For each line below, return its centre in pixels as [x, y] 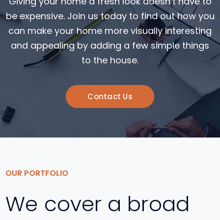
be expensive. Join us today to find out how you [110, 16]
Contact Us [110, 97]
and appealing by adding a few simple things [110, 46]
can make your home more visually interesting [110, 31]
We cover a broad [97, 204]
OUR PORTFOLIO [37, 173]
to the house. [110, 60]
